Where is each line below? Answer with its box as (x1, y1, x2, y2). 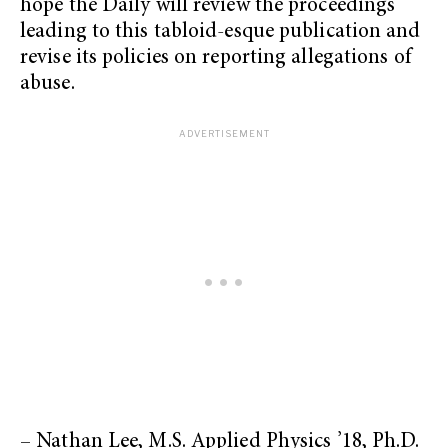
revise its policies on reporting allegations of (20, 47, 411, 69)
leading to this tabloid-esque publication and (20, 21, 421, 43)
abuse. (20, 73, 75, 95)
